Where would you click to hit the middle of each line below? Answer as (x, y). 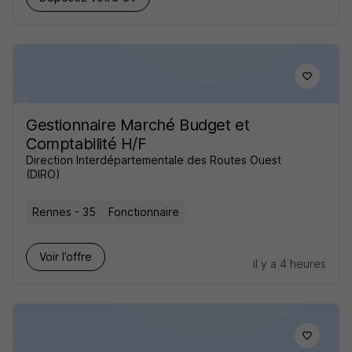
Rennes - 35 (64, 212)
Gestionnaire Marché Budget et (138, 125)
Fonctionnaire (144, 212)
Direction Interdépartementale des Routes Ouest (154, 160)
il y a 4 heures (290, 264)
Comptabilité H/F (86, 144)
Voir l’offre (66, 257)
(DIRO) (43, 174)
